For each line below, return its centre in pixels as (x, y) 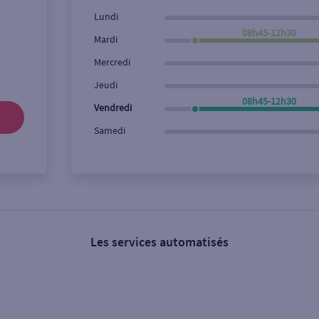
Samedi (109, 130)
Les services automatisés (159, 242)
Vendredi (113, 108)
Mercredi (112, 62)
